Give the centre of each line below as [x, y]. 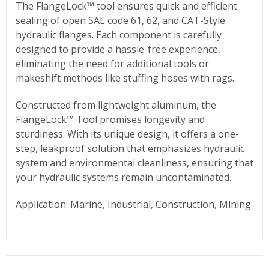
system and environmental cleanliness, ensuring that [134, 162]
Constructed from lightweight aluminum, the [116, 105]
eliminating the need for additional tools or [112, 63]
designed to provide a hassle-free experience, [118, 49]
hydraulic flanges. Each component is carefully [119, 35]
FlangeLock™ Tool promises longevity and [110, 119]
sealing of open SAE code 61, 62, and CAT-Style [120, 20]
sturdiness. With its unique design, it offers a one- [127, 134]
